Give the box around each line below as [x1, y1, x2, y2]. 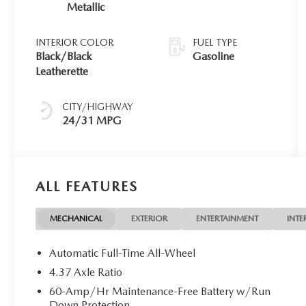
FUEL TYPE [193, 36, 238, 48]
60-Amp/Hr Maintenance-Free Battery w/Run [49, 284, 271, 298]
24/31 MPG [62, 113, 122, 127]
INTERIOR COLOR [36, 36, 114, 48]
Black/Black [36, 49, 92, 63]
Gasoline [193, 49, 235, 63]
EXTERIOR [131, 213, 168, 223]
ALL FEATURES [36, 178, 138, 195]
